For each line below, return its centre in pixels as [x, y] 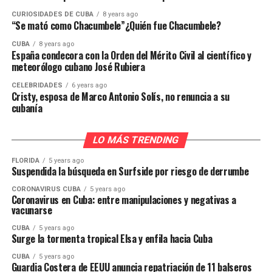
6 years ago [89, 85]
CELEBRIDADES [37, 85]
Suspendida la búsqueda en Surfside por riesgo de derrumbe [130, 171]
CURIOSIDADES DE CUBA [52, 14]
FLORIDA [25, 160]
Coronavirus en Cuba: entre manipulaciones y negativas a [124, 199]
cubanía [27, 108]
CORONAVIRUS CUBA [46, 189]
